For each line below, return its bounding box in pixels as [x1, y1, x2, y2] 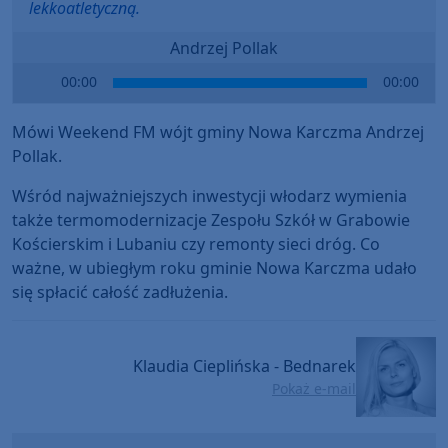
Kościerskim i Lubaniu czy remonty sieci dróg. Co [12, 232, 380, 255]
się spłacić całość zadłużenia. [12, 280, 228, 303]
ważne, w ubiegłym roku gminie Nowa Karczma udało [12, 256, 417, 279]
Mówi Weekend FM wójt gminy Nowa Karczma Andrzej [12, 120, 424, 143]
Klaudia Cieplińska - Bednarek [133, 355, 356, 378]
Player [12, 86, 59, 109]
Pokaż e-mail [272, 379, 356, 399]
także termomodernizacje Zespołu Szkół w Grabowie [12, 208, 410, 231]
